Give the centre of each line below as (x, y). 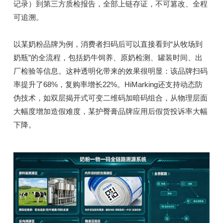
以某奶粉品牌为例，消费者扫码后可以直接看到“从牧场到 (108, 44)
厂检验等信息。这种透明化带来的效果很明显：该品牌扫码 (110, 71)
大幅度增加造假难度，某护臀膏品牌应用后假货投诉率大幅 (110, 111)
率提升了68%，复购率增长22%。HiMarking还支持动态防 (108, 84)
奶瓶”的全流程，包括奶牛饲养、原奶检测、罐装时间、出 (108, 57)
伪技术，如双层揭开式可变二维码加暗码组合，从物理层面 (110, 98)
